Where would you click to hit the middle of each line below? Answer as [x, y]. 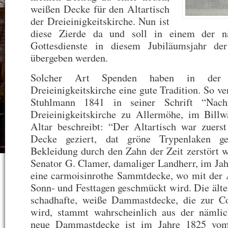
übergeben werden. [69, 58]
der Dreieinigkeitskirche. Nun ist [100, 21]
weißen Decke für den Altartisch [100, 9]
